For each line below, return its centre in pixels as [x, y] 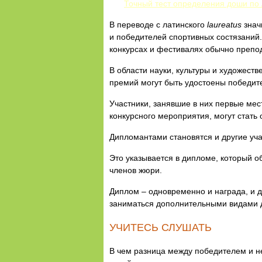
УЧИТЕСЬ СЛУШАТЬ [161, 227]
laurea [219, 25]
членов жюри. [136, 170]
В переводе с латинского [158, 25]
